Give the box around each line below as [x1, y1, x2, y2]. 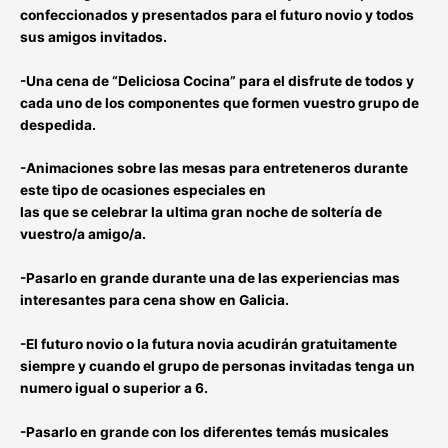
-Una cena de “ [20, 72, 118, 89]
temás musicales [276, 424, 389, 441]
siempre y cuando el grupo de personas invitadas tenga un [20, 358, 415, 375]
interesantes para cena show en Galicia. [20, 292, 289, 309]
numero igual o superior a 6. [20, 380, 208, 397]
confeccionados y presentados [20, 6, 228, 23]
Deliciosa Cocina [118, 72, 230, 89]
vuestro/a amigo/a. [20, 226, 146, 243]
